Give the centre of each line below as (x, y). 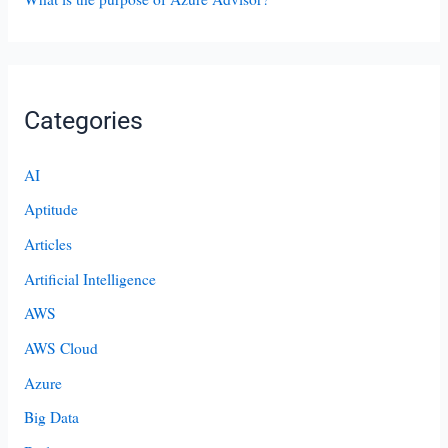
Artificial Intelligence (89, 278)
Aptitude (50, 209)
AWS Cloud (60, 347)
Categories (83, 121)
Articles (47, 244)
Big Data (51, 417)
